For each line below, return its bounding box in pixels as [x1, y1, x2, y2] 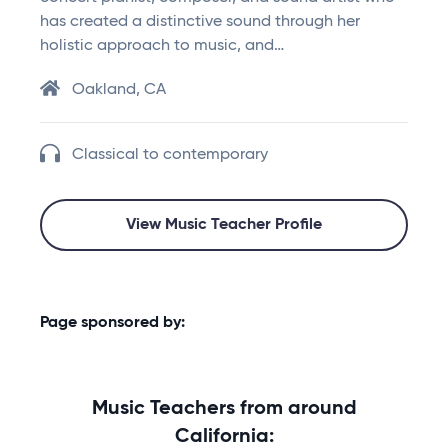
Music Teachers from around [91, 399, 357, 420]
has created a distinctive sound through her [40, 14, 360, 31]
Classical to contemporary [72, 147, 268, 164]
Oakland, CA [72, 82, 166, 99]
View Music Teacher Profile [126, 217, 322, 234]
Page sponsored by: [40, 315, 185, 332]
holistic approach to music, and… [40, 38, 284, 55]
